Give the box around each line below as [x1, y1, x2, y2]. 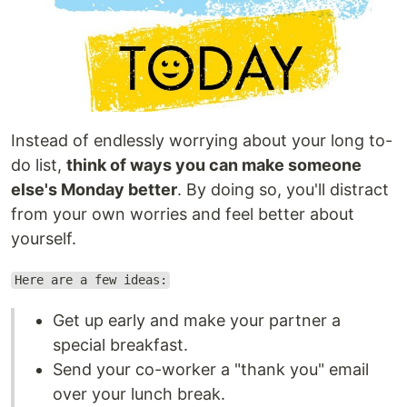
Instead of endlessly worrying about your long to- [11, 130, 392, 150]
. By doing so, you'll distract [177, 179, 389, 199]
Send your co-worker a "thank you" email [53, 359, 369, 379]
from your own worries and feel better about [11, 203, 354, 223]
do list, [11, 154, 66, 174]
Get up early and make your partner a [53, 310, 341, 330]
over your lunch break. [53, 383, 225, 403]
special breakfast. [53, 334, 188, 354]
